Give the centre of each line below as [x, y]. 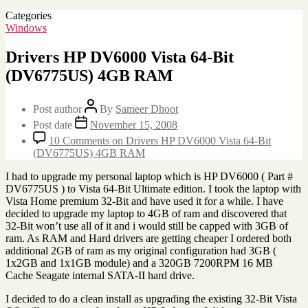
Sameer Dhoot [147, 109]
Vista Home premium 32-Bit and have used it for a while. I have [144, 201]
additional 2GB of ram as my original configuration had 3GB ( [141, 250]
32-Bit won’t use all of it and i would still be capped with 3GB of [147, 225]
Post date [54, 124]
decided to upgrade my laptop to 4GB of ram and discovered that [146, 213]
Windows [26, 28]
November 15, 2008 [134, 124]
